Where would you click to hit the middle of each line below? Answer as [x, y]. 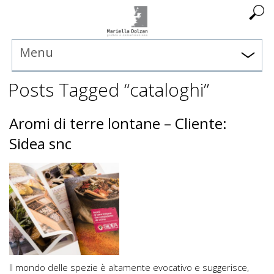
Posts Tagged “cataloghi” [109, 89]
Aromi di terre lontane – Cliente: [118, 123]
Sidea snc [40, 143]
